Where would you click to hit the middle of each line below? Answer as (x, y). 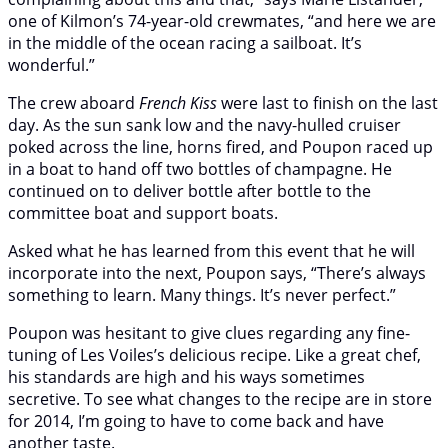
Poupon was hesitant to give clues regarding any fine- (209, 332)
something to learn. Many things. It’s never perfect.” (202, 294)
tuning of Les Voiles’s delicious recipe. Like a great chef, (214, 354)
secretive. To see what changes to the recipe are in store (220, 398)
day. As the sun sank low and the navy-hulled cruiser (204, 124)
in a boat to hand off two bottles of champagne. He (200, 168)
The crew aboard (73, 102)
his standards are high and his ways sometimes (186, 376)
